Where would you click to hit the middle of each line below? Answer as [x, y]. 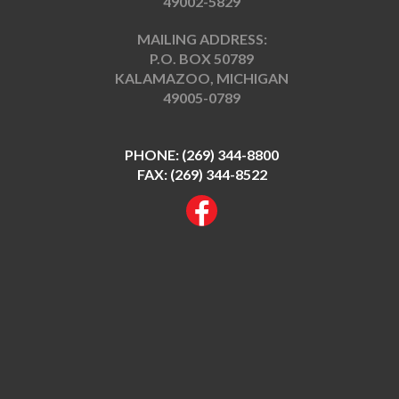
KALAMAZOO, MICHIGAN [202, 78]
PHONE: [154, 155]
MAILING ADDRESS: [202, 39]
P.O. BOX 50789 [202, 59]
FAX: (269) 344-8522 [202, 175]
